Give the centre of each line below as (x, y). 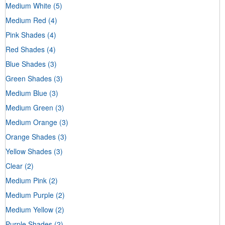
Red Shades (25, 49)
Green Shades (29, 79)
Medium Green (29, 108)
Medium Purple (30, 195)
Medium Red (26, 20)
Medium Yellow (29, 210)
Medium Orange (31, 122)
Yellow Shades (29, 151)
